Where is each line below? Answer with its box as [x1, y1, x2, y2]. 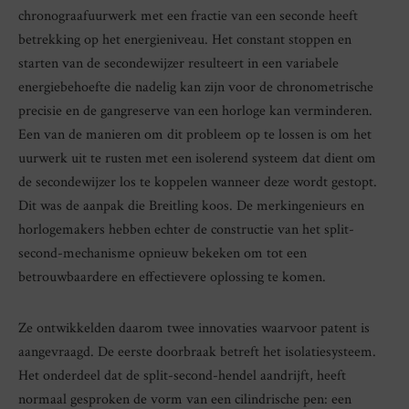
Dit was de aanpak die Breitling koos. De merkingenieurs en [18, 196, 364, 216]
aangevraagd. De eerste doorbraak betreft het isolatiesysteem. [18, 342, 376, 362]
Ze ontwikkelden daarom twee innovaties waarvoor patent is [18, 319, 370, 339]
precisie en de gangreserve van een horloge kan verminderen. [18, 101, 372, 121]
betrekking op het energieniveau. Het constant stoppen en [18, 30, 351, 50]
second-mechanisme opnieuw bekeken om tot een [18, 244, 307, 264]
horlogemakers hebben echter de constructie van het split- [18, 220, 354, 240]
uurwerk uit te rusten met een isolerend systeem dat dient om [18, 149, 376, 169]
